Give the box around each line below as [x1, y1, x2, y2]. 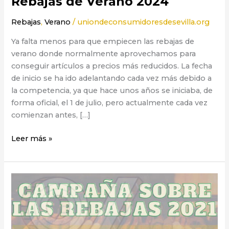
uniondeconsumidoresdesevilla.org [77, 17, 210, 27]
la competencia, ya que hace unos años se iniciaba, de [11, 85, 213, 95]
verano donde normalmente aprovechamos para [11, 49, 196, 58]
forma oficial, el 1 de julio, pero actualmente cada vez [11, 98, 208, 107]
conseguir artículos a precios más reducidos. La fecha [11, 61, 213, 71]
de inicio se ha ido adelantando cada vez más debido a [11, 73, 212, 83]
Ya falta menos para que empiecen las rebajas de [11, 36, 195, 46]
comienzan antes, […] [11, 110, 91, 120]
